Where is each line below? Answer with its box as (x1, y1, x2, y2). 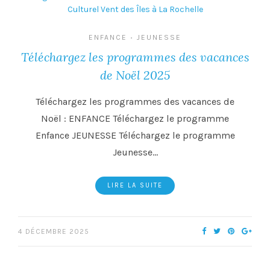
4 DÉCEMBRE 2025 (18, 227, 89, 236)
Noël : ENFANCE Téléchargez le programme (41, 113, 229, 125)
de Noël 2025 (100, 67, 170, 83)
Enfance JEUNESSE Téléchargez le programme (35, 130, 235, 142)
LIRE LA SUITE (107, 181, 163, 190)
